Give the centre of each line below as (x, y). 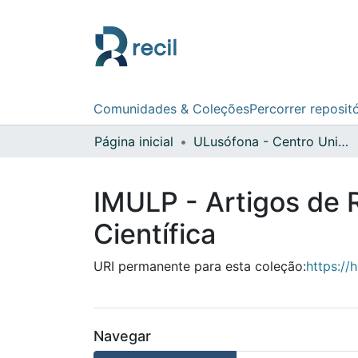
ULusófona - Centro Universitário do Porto (343, 141)
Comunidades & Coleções (171, 108)
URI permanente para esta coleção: (200, 266)
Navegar (122, 336)
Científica (155, 233)
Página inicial (134, 141)
